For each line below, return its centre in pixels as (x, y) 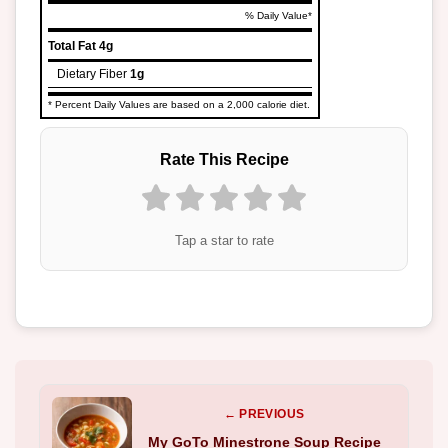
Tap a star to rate (224, 241)
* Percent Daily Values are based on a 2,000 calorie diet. (179, 104)
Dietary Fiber (92, 73)
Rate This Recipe (224, 159)
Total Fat (72, 45)
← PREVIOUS (264, 414)
